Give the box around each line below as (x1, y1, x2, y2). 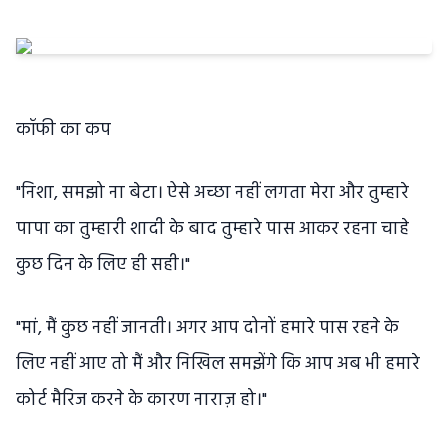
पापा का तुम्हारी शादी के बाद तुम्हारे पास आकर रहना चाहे (16, 215, 409, 244)
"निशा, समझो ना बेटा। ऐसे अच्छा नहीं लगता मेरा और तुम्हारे (16, 179, 409, 208)
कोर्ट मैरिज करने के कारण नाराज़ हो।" (16, 386, 267, 415)
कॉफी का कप (16, 116, 111, 145)
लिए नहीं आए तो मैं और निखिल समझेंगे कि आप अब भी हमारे (16, 350, 420, 379)
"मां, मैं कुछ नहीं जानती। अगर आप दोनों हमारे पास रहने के (16, 314, 399, 343)
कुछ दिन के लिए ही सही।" (16, 251, 190, 280)
